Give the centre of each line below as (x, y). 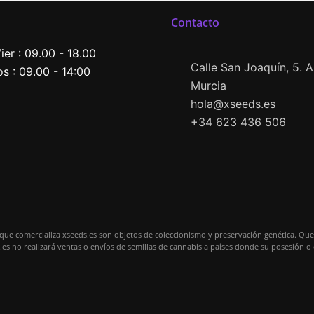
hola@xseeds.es (233, 104)
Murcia (208, 86)
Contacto (195, 23)
